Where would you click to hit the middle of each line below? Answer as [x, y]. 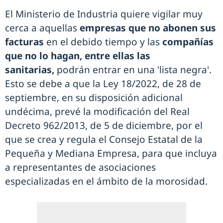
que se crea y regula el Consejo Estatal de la [104, 140]
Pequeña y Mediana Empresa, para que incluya [111, 154]
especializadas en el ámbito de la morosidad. [106, 181]
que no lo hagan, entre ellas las [78, 56]
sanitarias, [30, 70]
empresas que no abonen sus [148, 28]
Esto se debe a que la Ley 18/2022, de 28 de [103, 84]
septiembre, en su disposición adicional [94, 98]
